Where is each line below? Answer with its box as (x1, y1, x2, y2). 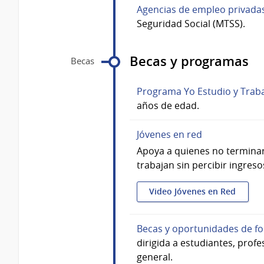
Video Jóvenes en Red (149, 186, 236, 197)
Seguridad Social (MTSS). (137, 17, 245, 31)
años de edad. (137, 98, 199, 112)
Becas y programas (130, 52, 249, 71)
